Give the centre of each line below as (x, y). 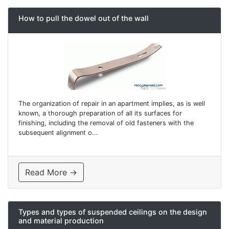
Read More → (51, 172)
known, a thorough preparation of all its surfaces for (100, 113)
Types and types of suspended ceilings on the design (113, 212)
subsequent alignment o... (58, 132)
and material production (61, 220)
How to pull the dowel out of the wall (84, 18)
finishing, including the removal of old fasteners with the (106, 123)
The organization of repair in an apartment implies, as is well (112, 103)
